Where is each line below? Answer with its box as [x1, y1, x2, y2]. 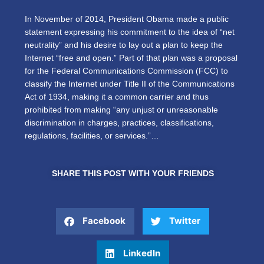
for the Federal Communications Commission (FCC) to [25, 66, 228, 75]
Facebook [82, 215, 126, 227]
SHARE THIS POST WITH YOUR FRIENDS [51, 169, 214, 178]
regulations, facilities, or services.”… [25, 131, 159, 140]
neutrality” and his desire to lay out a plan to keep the [25, 40, 223, 49]
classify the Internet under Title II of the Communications [25, 79, 235, 88]
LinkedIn [123, 247, 160, 259]
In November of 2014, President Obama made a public [25, 14, 229, 24]
